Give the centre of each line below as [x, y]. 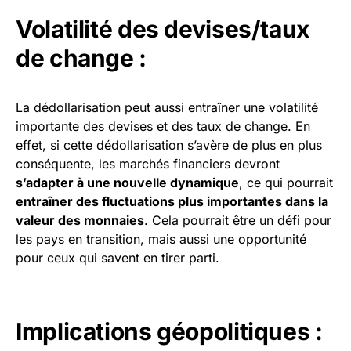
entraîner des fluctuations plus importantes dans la [172, 202]
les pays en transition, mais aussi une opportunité [161, 239]
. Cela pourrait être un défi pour [238, 221]
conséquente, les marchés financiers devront [148, 164]
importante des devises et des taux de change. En [163, 127]
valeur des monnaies [80, 221]
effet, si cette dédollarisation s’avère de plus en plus [169, 145]
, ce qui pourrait [286, 183]
